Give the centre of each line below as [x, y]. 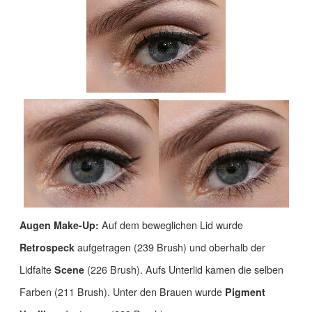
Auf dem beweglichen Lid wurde [171, 225]
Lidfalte [37, 270]
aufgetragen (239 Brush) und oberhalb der [171, 248]
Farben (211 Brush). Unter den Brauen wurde [122, 292]
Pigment [245, 292]
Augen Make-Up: [59, 225]
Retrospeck [48, 248]
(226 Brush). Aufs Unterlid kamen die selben [185, 270]
